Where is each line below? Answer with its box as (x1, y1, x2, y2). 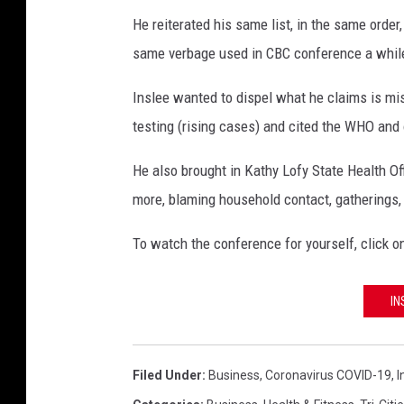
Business (208, 367, 260, 382)
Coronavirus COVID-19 (265, 367, 391, 382)
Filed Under (133, 367, 202, 382)
